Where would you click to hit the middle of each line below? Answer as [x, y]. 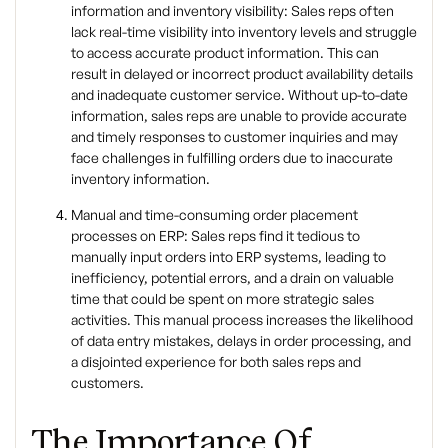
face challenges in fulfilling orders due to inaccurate [232, 157]
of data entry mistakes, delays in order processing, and [241, 340]
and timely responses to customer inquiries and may [234, 136]
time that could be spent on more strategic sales [222, 298]
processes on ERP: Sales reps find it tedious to [215, 235]
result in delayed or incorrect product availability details [242, 73]
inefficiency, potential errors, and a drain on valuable [232, 277]
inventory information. [140, 178]
